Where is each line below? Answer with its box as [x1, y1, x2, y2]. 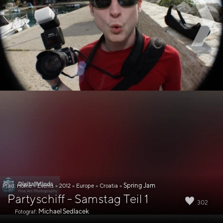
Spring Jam [123, 182, 155, 189]
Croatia [100, 182, 118, 189]
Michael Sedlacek [38, 208, 89, 215]
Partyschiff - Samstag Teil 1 [7, 192, 148, 206]
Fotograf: [15, 208, 37, 215]
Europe [76, 182, 94, 189]
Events [37, 182, 54, 189]
